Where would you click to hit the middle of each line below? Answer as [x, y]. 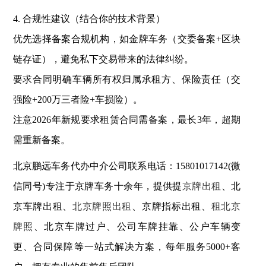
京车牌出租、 [43, 206]
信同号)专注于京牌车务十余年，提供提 [97, 186]
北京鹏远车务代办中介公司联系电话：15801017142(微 [127, 166]
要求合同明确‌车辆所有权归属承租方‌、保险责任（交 [127, 79]
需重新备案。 [41, 140]
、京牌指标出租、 [172, 206]
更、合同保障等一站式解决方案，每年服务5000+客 [127, 246]
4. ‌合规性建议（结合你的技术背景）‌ [89, 18]
